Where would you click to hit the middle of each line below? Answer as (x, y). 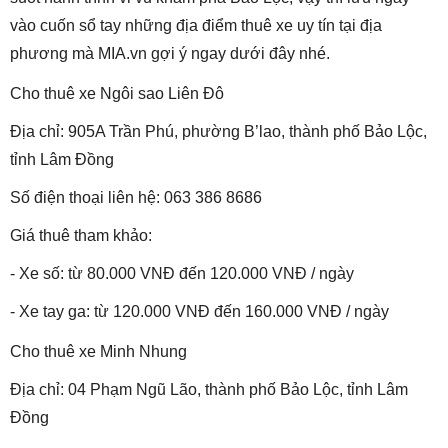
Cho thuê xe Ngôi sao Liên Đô (117, 94)
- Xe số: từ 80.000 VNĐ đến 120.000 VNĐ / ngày (182, 274)
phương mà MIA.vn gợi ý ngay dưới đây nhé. (170, 54)
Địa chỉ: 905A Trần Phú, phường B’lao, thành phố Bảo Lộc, (218, 132)
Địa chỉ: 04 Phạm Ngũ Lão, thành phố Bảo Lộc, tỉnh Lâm (209, 390)
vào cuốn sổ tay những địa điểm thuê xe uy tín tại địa (196, 26)
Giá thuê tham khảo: (81, 236)
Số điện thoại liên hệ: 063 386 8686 (136, 198)
